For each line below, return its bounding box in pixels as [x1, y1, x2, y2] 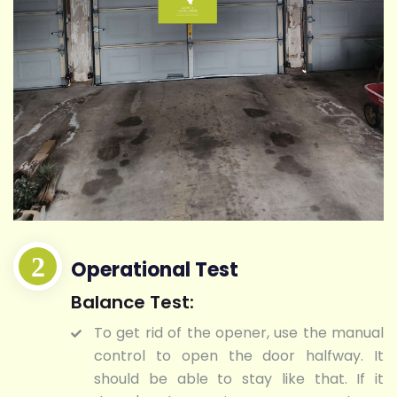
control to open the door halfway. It [94, 346, 384, 367]
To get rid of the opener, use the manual [94, 323, 384, 344]
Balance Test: [71, 290, 194, 315]
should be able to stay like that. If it [94, 369, 384, 390]
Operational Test [71, 256, 238, 284]
